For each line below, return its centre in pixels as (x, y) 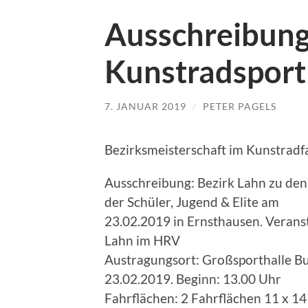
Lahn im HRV (142, 240)
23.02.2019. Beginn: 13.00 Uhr (193, 278)
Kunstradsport (205, 71)
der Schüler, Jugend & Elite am (192, 201)
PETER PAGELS (240, 106)
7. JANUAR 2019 (145, 106)
